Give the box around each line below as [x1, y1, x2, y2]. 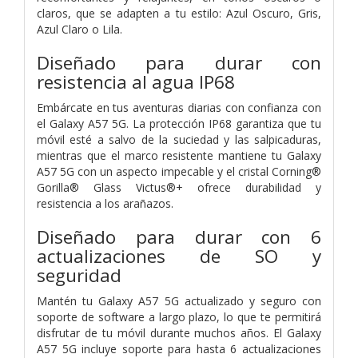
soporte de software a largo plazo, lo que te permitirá [37, 308, 321, 324]
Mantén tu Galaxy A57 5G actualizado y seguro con [37, 292, 321, 308]
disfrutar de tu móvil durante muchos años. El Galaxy [37, 324, 321, 340]
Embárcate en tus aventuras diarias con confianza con [37, 99, 321, 115]
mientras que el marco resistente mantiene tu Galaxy [37, 147, 321, 163]
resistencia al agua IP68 [37, 69, 235, 94]
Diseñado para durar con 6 [37, 224, 321, 249]
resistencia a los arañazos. [37, 195, 173, 211]
